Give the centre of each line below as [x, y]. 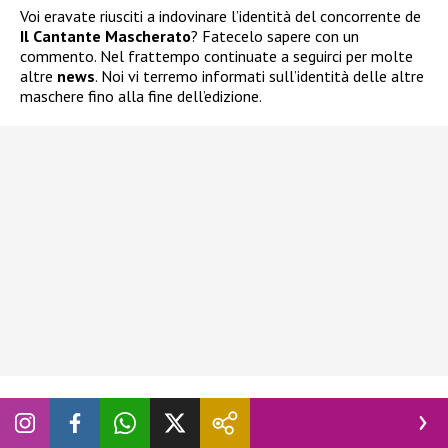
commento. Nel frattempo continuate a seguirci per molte [216, 56]
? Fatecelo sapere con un [275, 36]
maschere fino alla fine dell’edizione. [141, 96]
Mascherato [148, 36]
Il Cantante [60, 36]
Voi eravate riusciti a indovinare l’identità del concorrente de [220, 16]
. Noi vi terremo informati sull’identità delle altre [259, 76]
